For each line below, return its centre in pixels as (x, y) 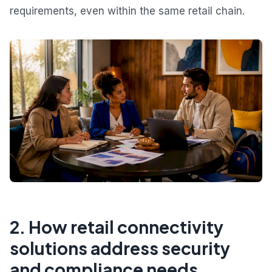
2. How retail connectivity (117, 226)
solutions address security (120, 248)
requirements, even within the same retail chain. (127, 11)
